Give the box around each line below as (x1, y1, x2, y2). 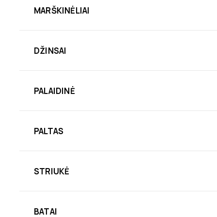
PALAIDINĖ (34, 85, 75, 97)
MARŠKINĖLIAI (34, 5, 90, 16)
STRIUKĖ (34, 166, 70, 177)
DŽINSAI (34, 45, 67, 57)
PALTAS (34, 125, 64, 137)
